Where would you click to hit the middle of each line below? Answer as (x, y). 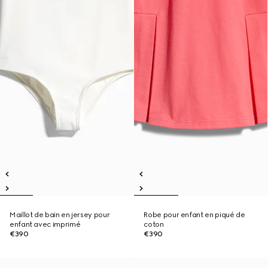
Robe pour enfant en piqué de (194, 215)
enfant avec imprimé (45, 224)
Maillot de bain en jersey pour (60, 215)
